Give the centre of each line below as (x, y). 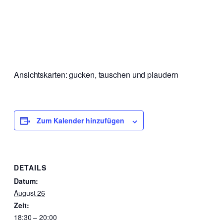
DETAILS (30, 167)
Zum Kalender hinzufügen (80, 121)
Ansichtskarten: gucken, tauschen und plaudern (96, 75)
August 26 (30, 193)
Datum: (26, 181)
